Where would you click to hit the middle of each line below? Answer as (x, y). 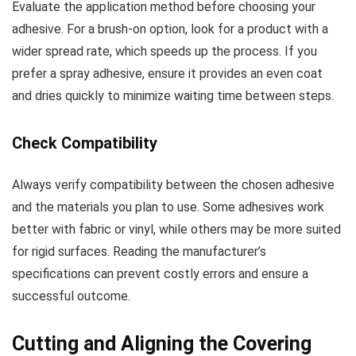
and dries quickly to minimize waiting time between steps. (173, 95)
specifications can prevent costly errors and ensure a (160, 273)
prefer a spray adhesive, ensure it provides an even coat (167, 73)
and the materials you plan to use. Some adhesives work (168, 207)
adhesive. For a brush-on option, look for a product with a (170, 29)
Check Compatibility (85, 143)
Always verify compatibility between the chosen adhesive (173, 184)
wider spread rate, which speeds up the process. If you (164, 51)
